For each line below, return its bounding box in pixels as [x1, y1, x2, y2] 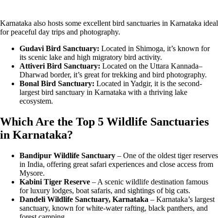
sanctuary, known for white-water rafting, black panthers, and [19, 203, 208, 212]
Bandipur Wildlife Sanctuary [19, 151, 115, 160]
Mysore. [19, 168, 45, 177]
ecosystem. [19, 96, 53, 105]
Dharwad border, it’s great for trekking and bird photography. [19, 70, 207, 79]
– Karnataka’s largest [148, 195, 215, 203]
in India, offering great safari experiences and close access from [19, 160, 213, 168]
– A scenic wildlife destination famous [90, 177, 208, 186]
